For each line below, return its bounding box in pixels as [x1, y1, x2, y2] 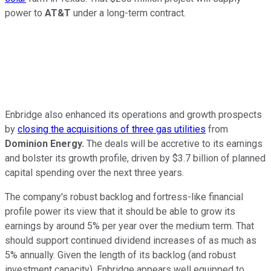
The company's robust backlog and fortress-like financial [5, 191, 243, 203]
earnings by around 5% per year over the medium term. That [5, 220, 254, 232]
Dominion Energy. [5, 137, 84, 149]
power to [5, 7, 45, 19]
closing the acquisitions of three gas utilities [18, 123, 206, 135]
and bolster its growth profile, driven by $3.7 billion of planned [5, 152, 266, 164]
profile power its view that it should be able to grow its [5, 205, 235, 217]
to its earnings [200, 137, 263, 149]
